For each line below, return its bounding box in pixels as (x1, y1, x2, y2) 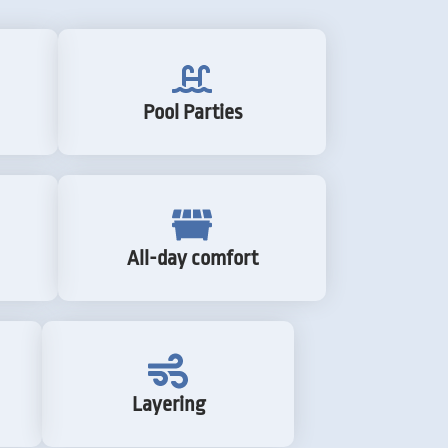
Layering (131, 391, 205, 416)
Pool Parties (142, 99, 242, 124)
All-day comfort (126, 245, 258, 270)
